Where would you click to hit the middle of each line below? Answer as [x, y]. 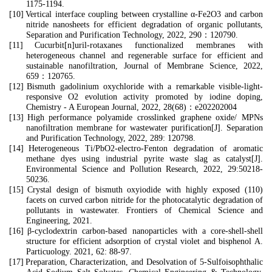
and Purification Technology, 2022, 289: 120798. [111, 138]
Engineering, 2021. [59, 221]
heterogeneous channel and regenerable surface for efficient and [144, 56]
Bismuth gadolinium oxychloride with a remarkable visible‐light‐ [145, 87]
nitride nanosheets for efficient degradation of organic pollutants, [144, 25]
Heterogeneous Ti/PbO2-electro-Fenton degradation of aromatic [146, 148]
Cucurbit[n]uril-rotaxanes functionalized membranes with [149, 45]
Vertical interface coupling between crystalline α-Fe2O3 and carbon [144, 14]
